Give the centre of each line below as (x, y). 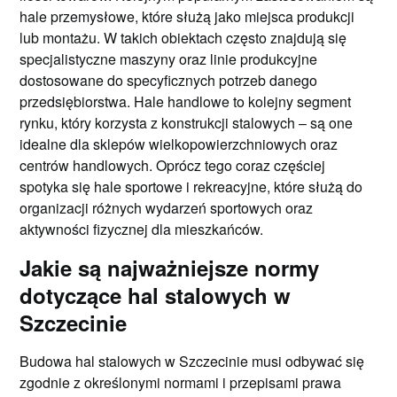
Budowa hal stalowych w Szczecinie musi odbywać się (192, 361)
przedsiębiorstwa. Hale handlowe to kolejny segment (186, 101)
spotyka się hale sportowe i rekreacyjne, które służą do (191, 186)
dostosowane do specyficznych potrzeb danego (169, 80)
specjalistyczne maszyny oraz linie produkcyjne (169, 58)
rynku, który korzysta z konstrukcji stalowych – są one (187, 122)
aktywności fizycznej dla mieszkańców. (142, 229)
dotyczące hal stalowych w (156, 295)
